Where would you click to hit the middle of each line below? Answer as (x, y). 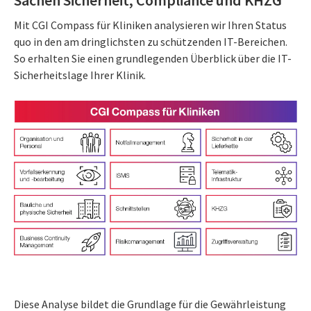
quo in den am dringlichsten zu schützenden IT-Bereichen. (151, 41)
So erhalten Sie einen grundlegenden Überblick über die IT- (153, 58)
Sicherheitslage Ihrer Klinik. (80, 75)
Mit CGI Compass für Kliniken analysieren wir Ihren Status (150, 25)
